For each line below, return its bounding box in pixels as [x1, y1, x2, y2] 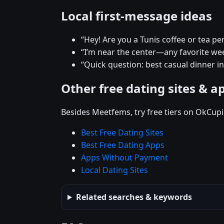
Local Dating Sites [81, 164, 148, 176]
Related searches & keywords [75, 191, 192, 203]
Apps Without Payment [81, 152, 168, 163]
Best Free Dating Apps [81, 139, 164, 151]
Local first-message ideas [61, 7, 212, 24]
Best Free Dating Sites [81, 127, 163, 138]
